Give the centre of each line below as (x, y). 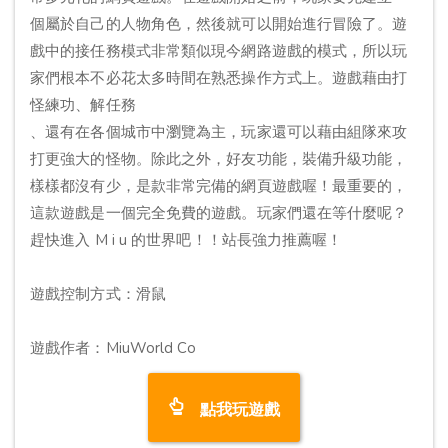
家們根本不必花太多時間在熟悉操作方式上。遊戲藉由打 (219, 78)
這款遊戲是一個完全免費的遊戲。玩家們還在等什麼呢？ (219, 213)
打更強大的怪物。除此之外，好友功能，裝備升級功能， (219, 159)
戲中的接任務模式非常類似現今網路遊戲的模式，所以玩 (219, 51)
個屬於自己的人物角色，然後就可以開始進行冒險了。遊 (219, 24)
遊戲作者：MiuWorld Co (113, 348)
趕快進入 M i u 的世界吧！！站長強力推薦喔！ (186, 240)
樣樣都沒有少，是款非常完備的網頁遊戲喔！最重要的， (219, 186)
